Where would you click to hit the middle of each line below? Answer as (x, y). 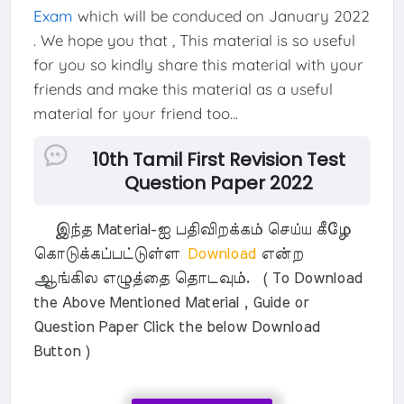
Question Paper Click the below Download (176, 327)
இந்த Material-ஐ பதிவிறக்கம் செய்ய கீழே (192, 230)
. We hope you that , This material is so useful (194, 41)
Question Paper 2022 (218, 183)
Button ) (61, 352)
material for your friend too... (135, 114)
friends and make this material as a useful (183, 89)
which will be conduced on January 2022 (221, 16)
